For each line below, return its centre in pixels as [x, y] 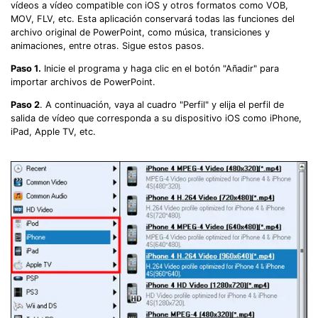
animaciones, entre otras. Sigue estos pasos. [108, 46]
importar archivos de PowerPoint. [83, 82]
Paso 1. [26, 68]
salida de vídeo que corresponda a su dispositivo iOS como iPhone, [156, 118]
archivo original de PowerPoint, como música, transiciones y [140, 33]
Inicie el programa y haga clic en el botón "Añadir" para [160, 68]
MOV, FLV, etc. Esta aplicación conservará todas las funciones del [153, 19]
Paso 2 [25, 104]
